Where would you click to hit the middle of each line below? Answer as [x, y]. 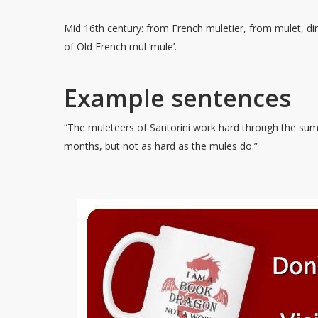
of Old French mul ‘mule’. [121, 46]
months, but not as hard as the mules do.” [161, 146]
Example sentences [178, 98]
